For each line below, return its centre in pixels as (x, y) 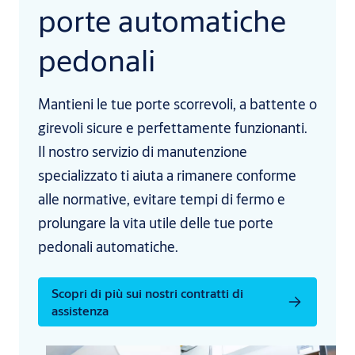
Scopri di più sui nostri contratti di (147, 293)
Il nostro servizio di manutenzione (143, 152)
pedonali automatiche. (108, 247)
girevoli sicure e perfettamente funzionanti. (173, 128)
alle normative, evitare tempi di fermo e (162, 199)
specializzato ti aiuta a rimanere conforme (167, 176)
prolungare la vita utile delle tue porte (156, 223)
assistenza (80, 311)
